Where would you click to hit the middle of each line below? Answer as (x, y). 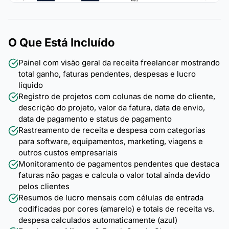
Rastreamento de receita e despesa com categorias (112, 130)
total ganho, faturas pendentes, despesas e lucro (107, 74)
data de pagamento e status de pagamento (95, 119)
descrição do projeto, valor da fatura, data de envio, (112, 108)
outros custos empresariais (68, 153)
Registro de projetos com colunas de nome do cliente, (117, 97)
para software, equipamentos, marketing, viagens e (111, 142)
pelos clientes (44, 187)
